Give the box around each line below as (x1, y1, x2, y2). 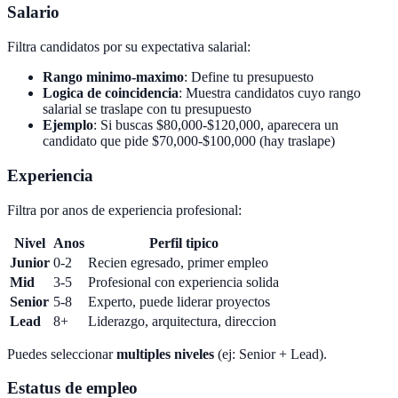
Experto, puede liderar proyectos (88, 293, 270, 309)
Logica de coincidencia (43, 85, 179, 101)
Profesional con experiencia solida (88, 274, 279, 290)
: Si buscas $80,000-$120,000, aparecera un (93, 117, 338, 133)
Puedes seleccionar (7, 346, 116, 362)
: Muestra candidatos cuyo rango (179, 85, 361, 101)
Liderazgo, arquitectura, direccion (88, 313, 276, 329)
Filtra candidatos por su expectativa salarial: (7, 39, 251, 55)
